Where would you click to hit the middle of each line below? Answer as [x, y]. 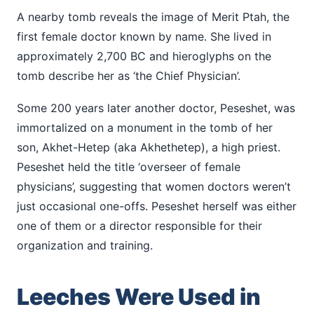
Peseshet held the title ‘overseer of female [129, 166]
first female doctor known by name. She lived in [144, 36]
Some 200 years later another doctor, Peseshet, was [156, 108]
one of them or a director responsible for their [139, 225]
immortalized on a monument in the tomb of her [145, 127]
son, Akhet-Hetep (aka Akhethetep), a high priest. [149, 147]
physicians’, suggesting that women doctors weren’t [154, 186]
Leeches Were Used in [139, 296]
